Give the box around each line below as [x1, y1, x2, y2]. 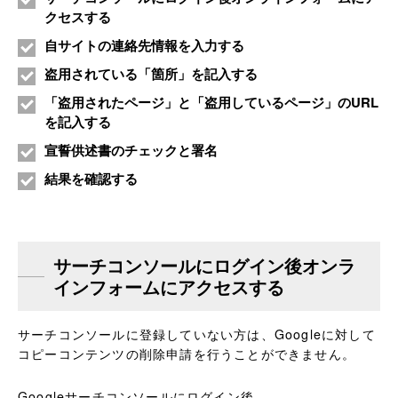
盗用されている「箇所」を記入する [44, 64, 258, 84]
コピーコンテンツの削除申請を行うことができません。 [18, 345, 355, 362]
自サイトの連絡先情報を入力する [44, 36, 244, 55]
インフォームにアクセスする [53, 274, 284, 299]
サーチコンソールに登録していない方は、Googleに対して [18, 325, 376, 343]
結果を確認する [44, 169, 138, 188]
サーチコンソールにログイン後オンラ [53, 252, 355, 278]
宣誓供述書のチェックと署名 [44, 140, 218, 160]
